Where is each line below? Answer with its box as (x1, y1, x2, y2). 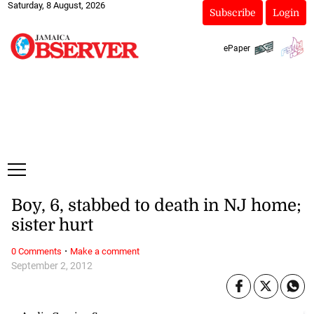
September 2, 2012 (11, 259, 93, 272)
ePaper (223, 43, 250, 53)
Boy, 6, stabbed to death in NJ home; (11, 196, 301, 216)
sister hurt (11, 215, 93, 235)
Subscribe (209, 7, 256, 18)
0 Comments (11, 245, 62, 257)
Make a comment (69, 245, 139, 257)
